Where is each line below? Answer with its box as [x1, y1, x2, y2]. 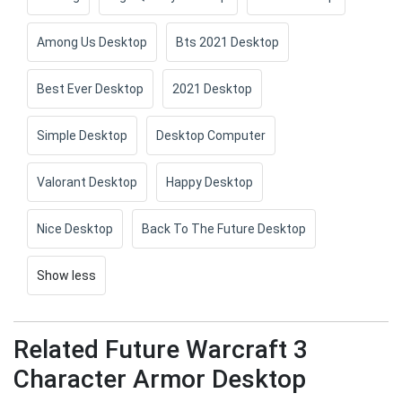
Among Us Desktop [37, 35, 148, 50]
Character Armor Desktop [13, 364, 306, 395]
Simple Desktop [37, 128, 128, 144]
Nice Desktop [37, 222, 114, 237]
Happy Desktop [166, 175, 254, 190]
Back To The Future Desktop [142, 222, 307, 237]
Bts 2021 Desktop [176, 35, 280, 50]
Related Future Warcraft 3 [13, 335, 308, 365]
